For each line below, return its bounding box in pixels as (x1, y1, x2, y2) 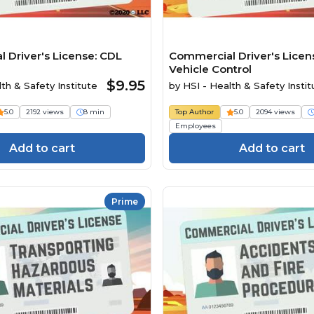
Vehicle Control (169, 62, 252, 76)
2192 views (26, 107, 64, 116)
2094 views (256, 107, 295, 116)
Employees (175, 121, 216, 130)
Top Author (175, 107, 214, 116)
